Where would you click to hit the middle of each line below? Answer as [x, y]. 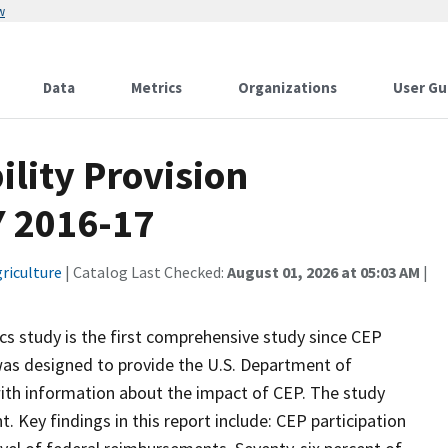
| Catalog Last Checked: [144, 272]
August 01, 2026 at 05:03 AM [323, 272]
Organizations [287, 87]
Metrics [156, 87]
